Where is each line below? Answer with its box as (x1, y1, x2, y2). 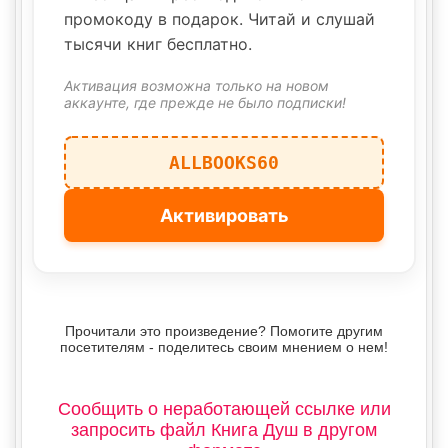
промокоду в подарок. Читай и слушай (64, 9, 375, 29)
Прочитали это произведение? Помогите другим (65, 323, 383, 339)
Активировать (159, 205, 289, 226)
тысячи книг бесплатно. (64, 34, 252, 54)
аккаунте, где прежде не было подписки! (64, 94, 346, 111)
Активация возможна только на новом (64, 77, 329, 94)
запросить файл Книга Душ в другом (71, 420, 377, 440)
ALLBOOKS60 (169, 152, 279, 173)
